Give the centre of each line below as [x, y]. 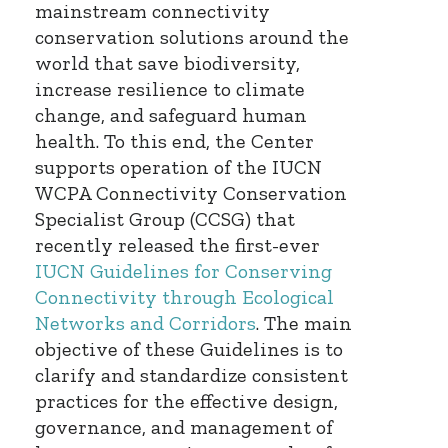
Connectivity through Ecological [184, 296]
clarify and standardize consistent [191, 374]
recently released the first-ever [177, 244]
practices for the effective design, [186, 400]
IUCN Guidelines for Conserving [183, 270]
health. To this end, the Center [174, 140]
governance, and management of [184, 426]
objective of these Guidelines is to [189, 348]
